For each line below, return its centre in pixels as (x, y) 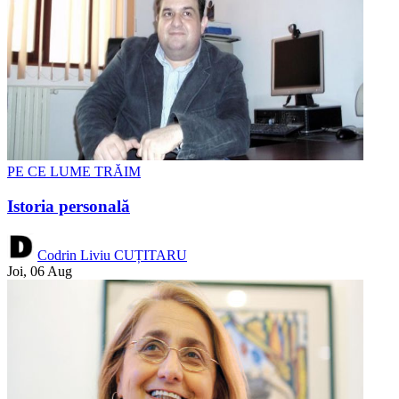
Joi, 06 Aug (40, 271)
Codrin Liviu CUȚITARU (112, 255)
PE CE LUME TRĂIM (74, 172)
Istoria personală (69, 206)
